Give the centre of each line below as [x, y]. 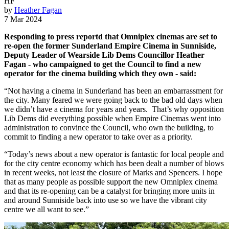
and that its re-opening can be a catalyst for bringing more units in [109, 191]
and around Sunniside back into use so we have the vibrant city [106, 200]
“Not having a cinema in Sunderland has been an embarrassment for [113, 90]
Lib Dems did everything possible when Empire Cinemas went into [112, 118]
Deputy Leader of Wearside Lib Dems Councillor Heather [104, 55]
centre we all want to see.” [47, 209]
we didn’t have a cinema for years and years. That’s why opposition [114, 109]
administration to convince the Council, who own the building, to [109, 127]
